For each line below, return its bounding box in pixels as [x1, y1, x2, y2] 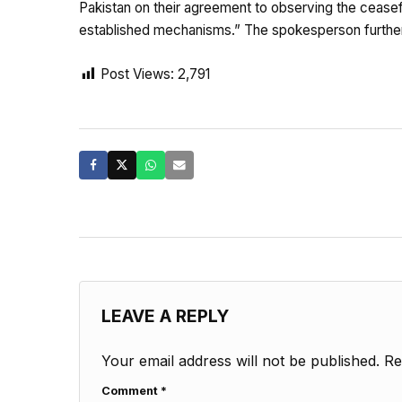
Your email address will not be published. [101, 352, 380, 371]
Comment [101, 384, 161, 398]
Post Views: [100, 66, 174, 83]
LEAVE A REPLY [101, 305, 229, 328]
